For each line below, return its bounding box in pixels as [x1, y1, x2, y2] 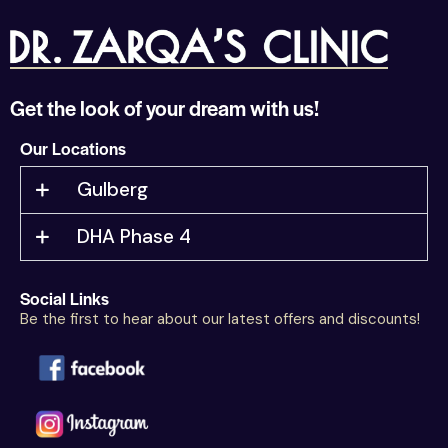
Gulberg [77, 177, 149, 203]
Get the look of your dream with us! [10, 93, 319, 123]
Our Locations [20, 136, 126, 161]
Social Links [20, 286, 109, 311]
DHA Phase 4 [77, 224, 192, 250]
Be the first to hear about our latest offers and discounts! [20, 309, 420, 330]
